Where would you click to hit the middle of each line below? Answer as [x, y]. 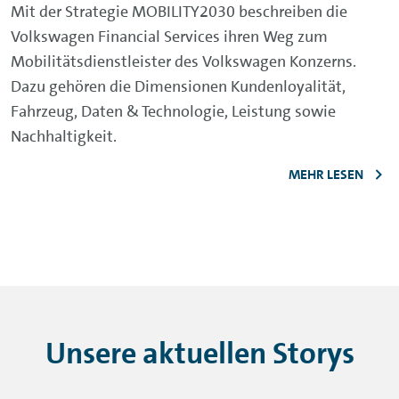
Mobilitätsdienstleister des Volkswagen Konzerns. [183, 61]
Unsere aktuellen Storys [199, 353]
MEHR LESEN [326, 175]
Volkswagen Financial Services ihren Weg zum [169, 36]
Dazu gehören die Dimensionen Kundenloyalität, [178, 86]
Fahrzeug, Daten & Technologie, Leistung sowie [173, 111]
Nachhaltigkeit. [65, 136]
